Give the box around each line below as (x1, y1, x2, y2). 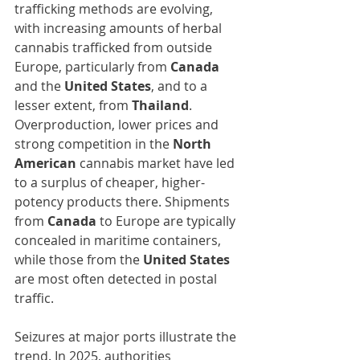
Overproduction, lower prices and (14, 116, 222, 134)
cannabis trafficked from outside (14, 39, 215, 57)
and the (14, 77, 64, 96)
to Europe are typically (96, 212, 239, 231)
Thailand (132, 96, 189, 115)
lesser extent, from (14, 96, 132, 115)
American (14, 154, 80, 173)
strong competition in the (14, 135, 173, 153)
